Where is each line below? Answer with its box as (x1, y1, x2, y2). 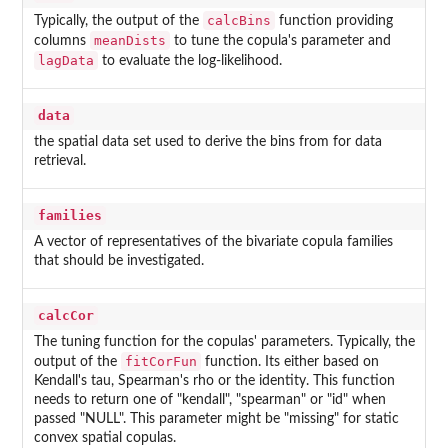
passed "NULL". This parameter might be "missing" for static (33, 412, 399, 427)
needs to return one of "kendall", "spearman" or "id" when (33, 393, 386, 408)
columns (33, 34, 90, 49)
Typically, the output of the (33, 14, 203, 29)
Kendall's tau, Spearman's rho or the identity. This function (33, 374, 395, 389)
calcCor (37, 308, 94, 324)
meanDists (93, 33, 166, 49)
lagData (37, 53, 94, 69)
